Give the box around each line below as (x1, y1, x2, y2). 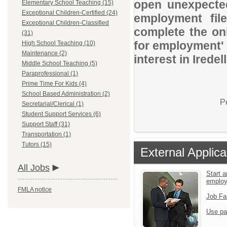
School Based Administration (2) (22, 90, 110, 97)
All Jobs (18, 163, 50, 173)
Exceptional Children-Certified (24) (22, 9, 118, 16)
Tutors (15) (22, 141, 52, 148)
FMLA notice (18, 186, 52, 193)
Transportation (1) (22, 131, 71, 138)
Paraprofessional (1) (22, 70, 78, 77)
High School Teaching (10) (22, 40, 95, 47)
